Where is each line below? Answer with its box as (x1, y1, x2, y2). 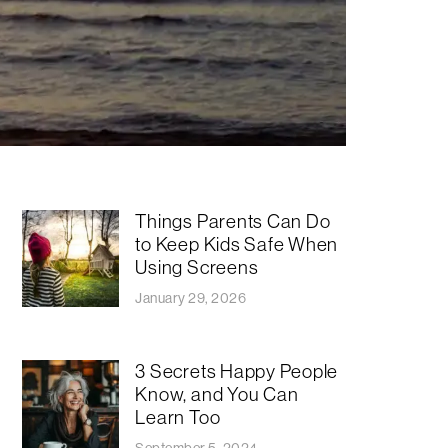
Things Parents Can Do (135, 209, 331, 233)
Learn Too (135, 404, 221, 429)
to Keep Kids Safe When (135, 232, 339, 256)
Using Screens (135, 255, 259, 279)
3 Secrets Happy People (135, 358, 339, 383)
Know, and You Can (135, 381, 299, 406)
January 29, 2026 (135, 288, 247, 307)
